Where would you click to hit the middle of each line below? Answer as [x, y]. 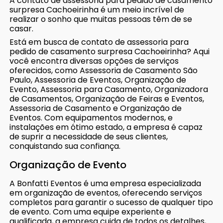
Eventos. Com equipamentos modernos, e [91, 117]
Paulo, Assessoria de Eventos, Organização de [98, 80]
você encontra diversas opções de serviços [94, 61]
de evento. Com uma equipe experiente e [91, 212]
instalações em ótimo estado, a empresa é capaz [106, 127]
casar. [22, 28]
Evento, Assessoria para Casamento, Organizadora [109, 89]
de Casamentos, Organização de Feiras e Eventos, [107, 99]
